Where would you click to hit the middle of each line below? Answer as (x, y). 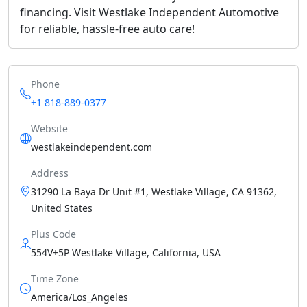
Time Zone (55, 279)
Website (49, 129)
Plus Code (53, 234)
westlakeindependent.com (91, 147)
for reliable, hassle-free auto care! (107, 29)
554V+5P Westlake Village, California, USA (126, 253)
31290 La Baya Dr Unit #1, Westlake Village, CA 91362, (154, 192)
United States (62, 208)
